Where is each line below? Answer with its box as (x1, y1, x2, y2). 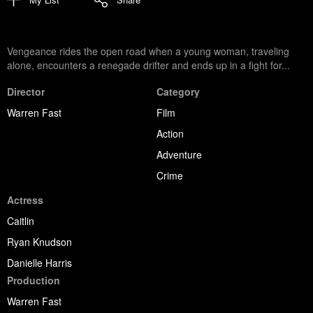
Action (156, 126, 184, 140)
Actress (7, 192, 43, 207)
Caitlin (7, 213, 34, 228)
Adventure (156, 147, 202, 161)
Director (7, 84, 45, 99)
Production (7, 272, 60, 287)
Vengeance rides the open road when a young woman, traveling (7, 43, 289, 58)
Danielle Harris (7, 255, 72, 270)
